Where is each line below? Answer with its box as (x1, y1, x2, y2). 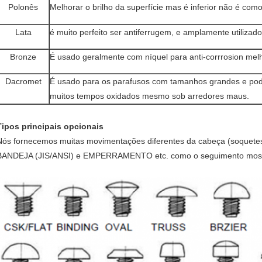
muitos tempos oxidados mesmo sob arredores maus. (50, 91, 249, 101)
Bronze (10, 52, 36, 61)
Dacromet (5, 77, 42, 86)
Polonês (8, 2, 38, 12)
